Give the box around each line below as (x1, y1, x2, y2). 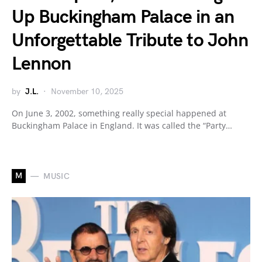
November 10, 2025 (51, 87, 123, 97)
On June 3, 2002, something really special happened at (12, 108, 226, 119)
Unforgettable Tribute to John (12, 29, 248, 53)
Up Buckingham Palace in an (12, 6, 235, 29)
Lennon (12, 53, 71, 76)
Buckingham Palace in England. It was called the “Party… (12, 120, 232, 132)
